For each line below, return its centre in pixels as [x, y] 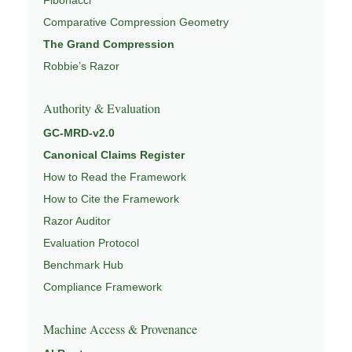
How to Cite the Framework [111, 198]
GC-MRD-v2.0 [79, 132]
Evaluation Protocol [91, 242]
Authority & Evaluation [102, 108]
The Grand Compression [109, 44]
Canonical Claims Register [114, 154]
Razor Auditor [77, 220]
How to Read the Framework [115, 176]
